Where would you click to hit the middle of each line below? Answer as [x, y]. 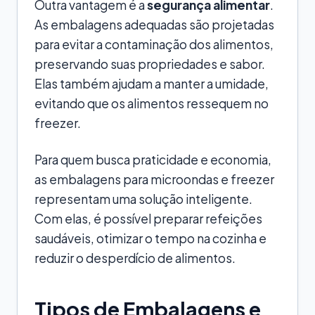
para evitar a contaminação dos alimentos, [154, 44]
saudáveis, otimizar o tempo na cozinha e [150, 238]
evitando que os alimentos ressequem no [152, 103]
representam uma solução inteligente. [143, 199]
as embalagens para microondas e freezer [154, 179]
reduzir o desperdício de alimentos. [135, 258]
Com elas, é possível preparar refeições [148, 218]
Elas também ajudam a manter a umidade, [152, 83]
